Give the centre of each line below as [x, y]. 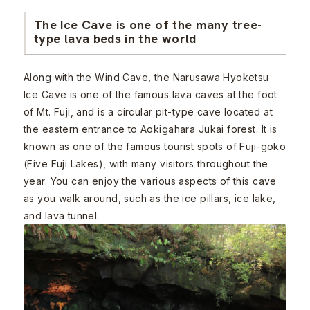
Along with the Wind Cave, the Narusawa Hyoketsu [146, 77]
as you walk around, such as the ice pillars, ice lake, [150, 198]
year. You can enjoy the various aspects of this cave [150, 181]
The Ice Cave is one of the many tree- [148, 24]
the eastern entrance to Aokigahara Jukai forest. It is [151, 129]
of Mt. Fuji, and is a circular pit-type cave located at [148, 111]
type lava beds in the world [115, 38]
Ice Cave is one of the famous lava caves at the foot [151, 94]
